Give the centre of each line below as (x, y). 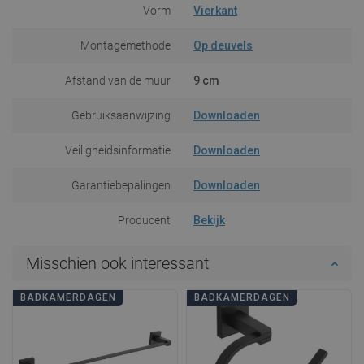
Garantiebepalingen (121, 185)
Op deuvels (223, 45)
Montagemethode (126, 45)
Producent (144, 220)
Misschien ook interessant (117, 263)
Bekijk (209, 220)
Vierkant (215, 10)
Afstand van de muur (118, 80)
